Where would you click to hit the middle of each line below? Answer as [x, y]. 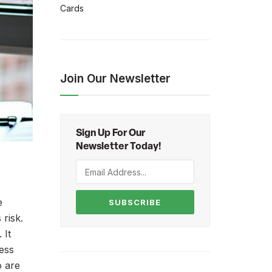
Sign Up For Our [110, 134]
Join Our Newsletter [115, 79]
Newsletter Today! [118, 147]
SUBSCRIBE [135, 202]
